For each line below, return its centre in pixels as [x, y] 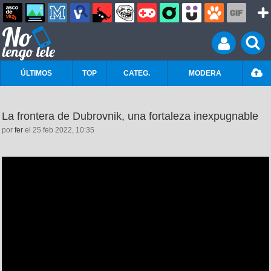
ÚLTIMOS [36, 73]
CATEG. [137, 73]
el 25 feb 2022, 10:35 [59, 130]
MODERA [205, 73]
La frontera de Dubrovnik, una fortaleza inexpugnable [130, 116]
